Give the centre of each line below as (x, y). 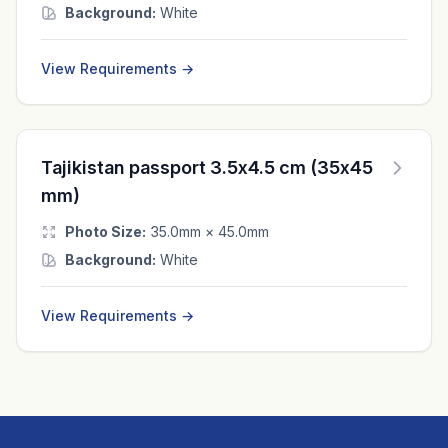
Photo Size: (105, 231)
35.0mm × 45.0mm (207, 231)
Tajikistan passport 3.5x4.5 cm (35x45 (207, 167)
